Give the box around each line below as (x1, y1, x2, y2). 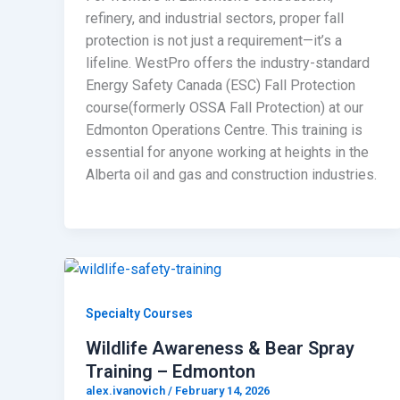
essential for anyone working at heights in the (86, 143, 369, 161)
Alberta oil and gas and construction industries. (86, 165, 377, 183)
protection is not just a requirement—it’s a (86, 31, 342, 49)
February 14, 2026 (175, 384, 270, 398)
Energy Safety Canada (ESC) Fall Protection (86, 76, 355, 94)
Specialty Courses (86, 306, 193, 321)
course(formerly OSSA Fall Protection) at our (86, 98, 363, 116)
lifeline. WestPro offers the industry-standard (86, 54, 370, 71)
